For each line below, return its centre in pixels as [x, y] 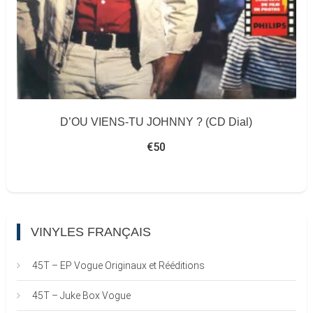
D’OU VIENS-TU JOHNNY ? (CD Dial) [156, 122]
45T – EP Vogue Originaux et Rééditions [118, 265]
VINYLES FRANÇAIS [90, 232]
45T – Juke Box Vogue [81, 296]
